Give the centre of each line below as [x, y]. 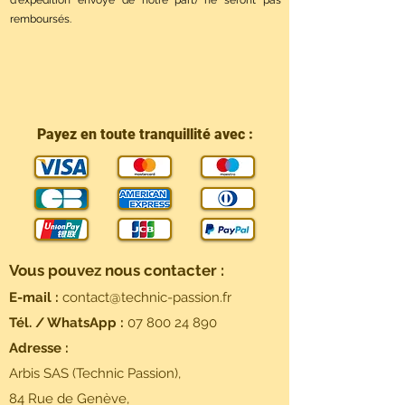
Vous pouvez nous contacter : [117, 271]
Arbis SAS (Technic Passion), [95, 374]
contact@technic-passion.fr [147, 298]
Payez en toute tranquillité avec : [145, 135]
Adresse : [39, 348]
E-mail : [34, 298]
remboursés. [41, 19]
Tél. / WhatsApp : [68, 323]
